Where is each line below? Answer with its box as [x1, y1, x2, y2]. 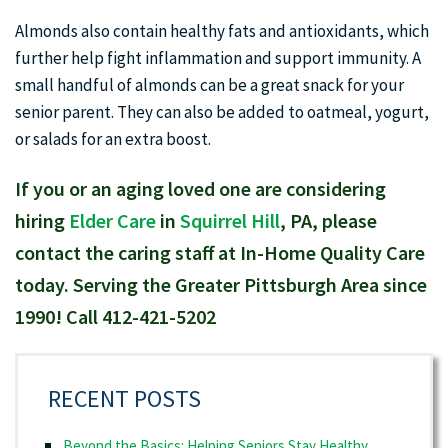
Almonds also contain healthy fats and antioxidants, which [15, 20, 429, 42]
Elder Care [69, 208, 156, 233]
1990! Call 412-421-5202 [15, 304, 216, 329]
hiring [15, 208, 69, 233]
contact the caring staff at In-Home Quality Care [15, 240, 425, 265]
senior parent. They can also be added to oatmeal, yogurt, [15, 101, 429, 123]
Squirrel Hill [180, 208, 280, 233]
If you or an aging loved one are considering [15, 176, 386, 201]
